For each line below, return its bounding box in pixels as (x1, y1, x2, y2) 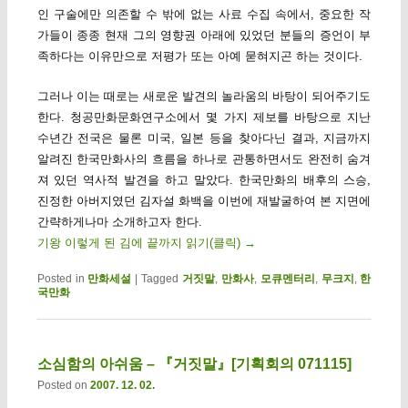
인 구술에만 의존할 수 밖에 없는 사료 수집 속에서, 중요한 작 (36, 7, 372, 22)
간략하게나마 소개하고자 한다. (36, 215, 202, 229)
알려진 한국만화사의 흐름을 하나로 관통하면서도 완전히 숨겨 (36, 152, 372, 167)
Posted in (36, 272, 85, 286)
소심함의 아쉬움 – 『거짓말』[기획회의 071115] (36, 355, 352, 372)
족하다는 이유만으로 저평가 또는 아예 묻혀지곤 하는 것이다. (36, 49, 362, 64)
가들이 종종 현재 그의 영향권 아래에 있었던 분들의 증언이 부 (36, 28, 372, 43)
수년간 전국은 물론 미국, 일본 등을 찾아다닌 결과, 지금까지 (36, 131, 372, 146)
